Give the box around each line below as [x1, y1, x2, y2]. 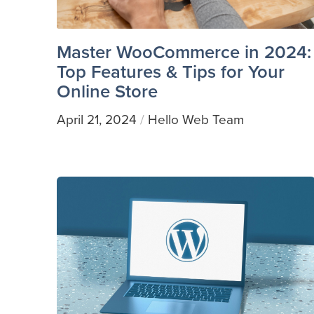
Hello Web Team [147, 109, 244, 130]
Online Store [56, 77, 158, 104]
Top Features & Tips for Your [56, 57, 285, 85]
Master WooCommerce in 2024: [56, 38, 311, 65]
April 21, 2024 [56, 109, 137, 130]
